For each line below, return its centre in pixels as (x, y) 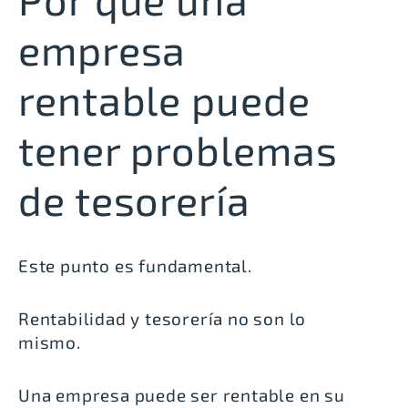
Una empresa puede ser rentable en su (182, 394)
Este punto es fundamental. (135, 265)
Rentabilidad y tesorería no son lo (163, 318)
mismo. (50, 342)
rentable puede (164, 99)
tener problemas (178, 149)
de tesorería (134, 199)
